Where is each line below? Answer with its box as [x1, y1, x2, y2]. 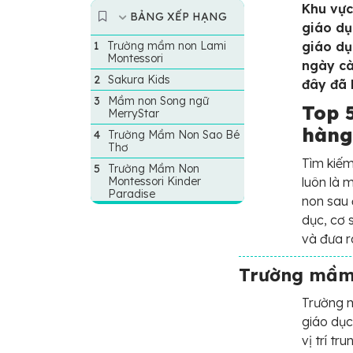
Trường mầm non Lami [107, 39, 227, 53]
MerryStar [108, 106, 160, 121]
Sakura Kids [108, 72, 171, 87]
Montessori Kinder [108, 174, 202, 188]
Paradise [108, 187, 156, 201]
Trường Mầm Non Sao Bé [108, 128, 240, 142]
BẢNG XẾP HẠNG [130, 9, 228, 24]
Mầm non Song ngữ [108, 94, 210, 108]
